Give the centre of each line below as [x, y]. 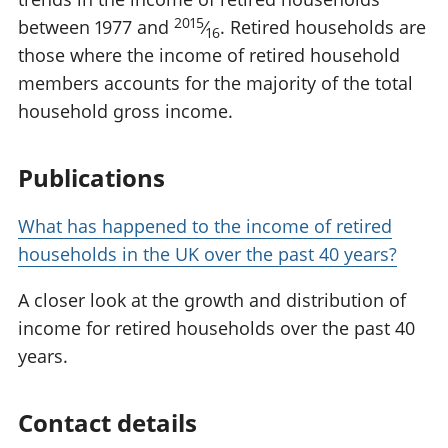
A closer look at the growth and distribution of [212, 300]
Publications [91, 178]
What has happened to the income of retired [205, 226]
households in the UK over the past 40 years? [207, 254]
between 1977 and [96, 27]
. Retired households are [323, 27]
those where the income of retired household [209, 55]
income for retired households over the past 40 [216, 328]
